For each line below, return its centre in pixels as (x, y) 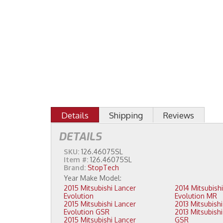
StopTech (103, 168)
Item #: (77, 160)
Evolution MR (196, 196)
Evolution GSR (87, 212)
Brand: (75, 168)
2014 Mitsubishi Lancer (183, 188)
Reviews (179, 115)
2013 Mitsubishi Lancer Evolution (182, 212)
